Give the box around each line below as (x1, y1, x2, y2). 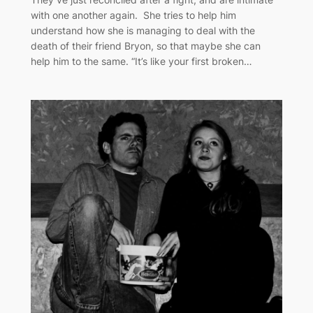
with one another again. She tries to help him (30, 8, 236, 21)
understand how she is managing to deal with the (30, 24, 255, 36)
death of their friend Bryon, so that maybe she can (30, 39, 261, 52)
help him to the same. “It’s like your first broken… (30, 54, 252, 67)
